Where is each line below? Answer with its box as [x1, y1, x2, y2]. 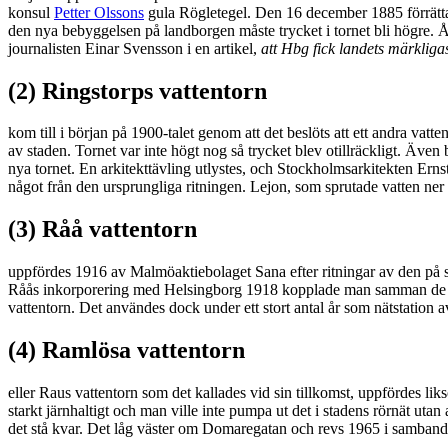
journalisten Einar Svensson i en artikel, [8, 39, 261, 57]
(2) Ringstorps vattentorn [8, 77, 267, 104]
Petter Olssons [54, 3, 144, 21]
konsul [8, 3, 54, 21]
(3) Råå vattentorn [8, 216, 197, 243]
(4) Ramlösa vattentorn [8, 337, 245, 364]
